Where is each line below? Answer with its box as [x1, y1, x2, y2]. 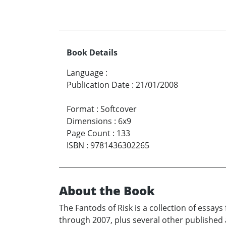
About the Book [59, 182, 155, 199]
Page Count [67, 128, 110, 139]
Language [67, 67, 103, 79]
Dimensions [67, 116, 112, 127]
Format [67, 103, 94, 115]
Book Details [67, 47, 118, 59]
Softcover [100, 103, 137, 115]
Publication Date [67, 79, 130, 91]
